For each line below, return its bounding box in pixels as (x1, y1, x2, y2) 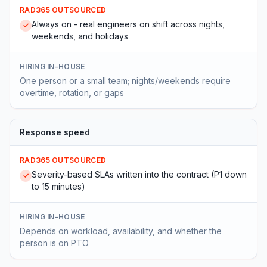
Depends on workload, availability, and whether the (20, 226, 222, 236)
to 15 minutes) (32, 181, 85, 191)
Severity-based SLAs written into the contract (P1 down (32, 169, 247, 179)
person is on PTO (20, 238, 89, 248)
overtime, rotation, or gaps (20, 88, 124, 98)
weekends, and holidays (32, 31, 128, 41)
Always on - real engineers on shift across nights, (32, 19, 225, 29)
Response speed (20, 127, 90, 137)
